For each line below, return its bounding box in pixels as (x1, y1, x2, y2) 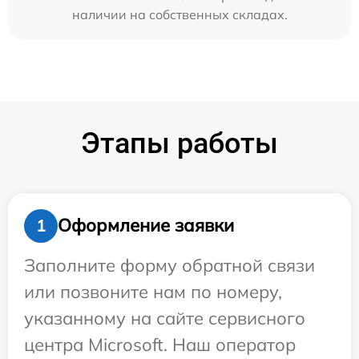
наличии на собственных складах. (71, 6, 288, 22)
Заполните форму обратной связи (24, 253, 315, 276)
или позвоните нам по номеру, (24, 280, 282, 303)
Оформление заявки (58, 214, 234, 237)
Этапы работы (81, 126, 278, 160)
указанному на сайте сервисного (24, 306, 305, 329)
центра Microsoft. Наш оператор (24, 333, 296, 356)
